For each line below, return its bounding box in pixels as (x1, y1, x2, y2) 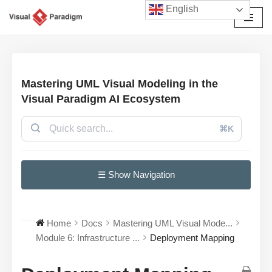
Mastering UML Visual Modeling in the (21, 78, 218, 90)
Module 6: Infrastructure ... (36, 233, 140, 243)
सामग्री (9, 42, 33, 52)
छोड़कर (9, 27, 33, 38)
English (163, 4, 199, 15)
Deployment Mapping (150, 233, 234, 243)
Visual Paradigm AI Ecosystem (21, 93, 180, 106)
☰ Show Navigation (97, 169, 175, 180)
